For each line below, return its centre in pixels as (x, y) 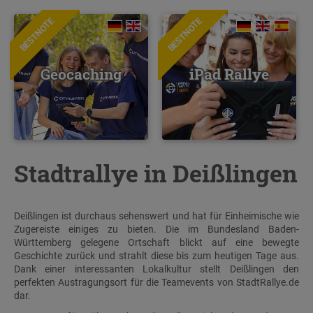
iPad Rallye (230, 74)
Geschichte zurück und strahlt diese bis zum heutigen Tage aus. (156, 255)
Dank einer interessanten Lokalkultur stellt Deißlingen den (156, 269)
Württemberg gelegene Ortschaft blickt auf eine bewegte (156, 242)
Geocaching (81, 74)
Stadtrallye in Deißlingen (156, 173)
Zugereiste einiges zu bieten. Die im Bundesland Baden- (156, 229)
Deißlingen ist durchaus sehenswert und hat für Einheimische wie (156, 216)
